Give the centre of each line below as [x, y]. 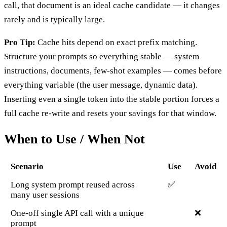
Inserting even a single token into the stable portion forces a [112, 99]
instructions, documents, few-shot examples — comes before [113, 71]
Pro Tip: [20, 43]
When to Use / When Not [74, 139]
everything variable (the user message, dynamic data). [101, 85]
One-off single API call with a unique [77, 213]
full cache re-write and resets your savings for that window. [110, 113]
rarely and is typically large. [54, 20]
